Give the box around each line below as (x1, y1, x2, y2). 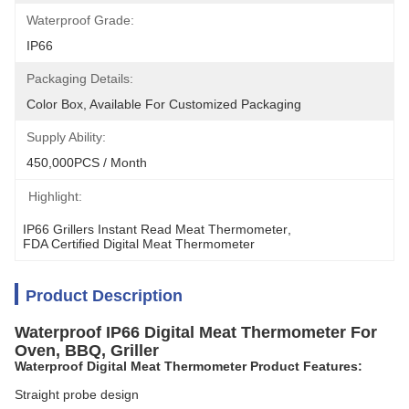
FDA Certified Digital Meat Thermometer (23, 236, 255, 251)
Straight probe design (15, 387, 139, 402)
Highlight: (28, 189, 82, 204)
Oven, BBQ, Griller (15, 341, 159, 360)
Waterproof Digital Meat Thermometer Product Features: (15, 359, 362, 373)
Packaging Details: (26, 71, 133, 86)
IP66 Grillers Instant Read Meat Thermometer (23, 222, 288, 236)
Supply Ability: (26, 130, 106, 144)
